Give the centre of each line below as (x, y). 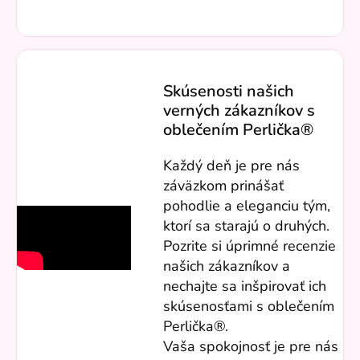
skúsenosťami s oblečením (249, 307)
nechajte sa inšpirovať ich (245, 286)
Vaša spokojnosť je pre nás (251, 347)
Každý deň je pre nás (232, 166)
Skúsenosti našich (229, 92)
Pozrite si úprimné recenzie (250, 246)
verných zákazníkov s (239, 111)
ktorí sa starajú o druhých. (247, 226)
